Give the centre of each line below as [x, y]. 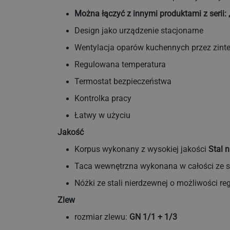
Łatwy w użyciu [102, 116]
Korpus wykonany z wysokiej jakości [141, 150]
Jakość [71, 133]
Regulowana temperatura [120, 65]
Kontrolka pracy [103, 99]
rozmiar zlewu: [102, 217]
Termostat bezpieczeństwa [123, 82]
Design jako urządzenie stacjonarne [139, 31]
